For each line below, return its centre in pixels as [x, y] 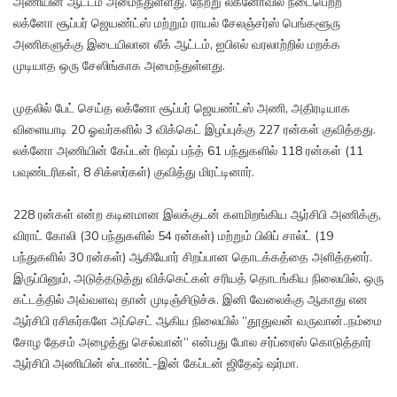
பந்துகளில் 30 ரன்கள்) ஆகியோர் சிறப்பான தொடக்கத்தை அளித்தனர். [193, 258]
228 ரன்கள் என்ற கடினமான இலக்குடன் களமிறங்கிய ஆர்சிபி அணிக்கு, [197, 215]
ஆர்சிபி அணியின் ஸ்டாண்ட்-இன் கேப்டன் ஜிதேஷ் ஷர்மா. [156, 364]
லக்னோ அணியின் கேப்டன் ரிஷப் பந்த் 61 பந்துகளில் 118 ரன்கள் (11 [188, 152]
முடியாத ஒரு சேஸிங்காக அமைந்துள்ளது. [119, 66]
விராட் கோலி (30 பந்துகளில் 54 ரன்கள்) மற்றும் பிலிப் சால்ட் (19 [173, 237]
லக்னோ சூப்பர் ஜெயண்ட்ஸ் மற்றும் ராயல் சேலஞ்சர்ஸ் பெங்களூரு [177, 24]
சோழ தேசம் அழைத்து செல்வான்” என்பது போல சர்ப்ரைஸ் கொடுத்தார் [192, 343]
